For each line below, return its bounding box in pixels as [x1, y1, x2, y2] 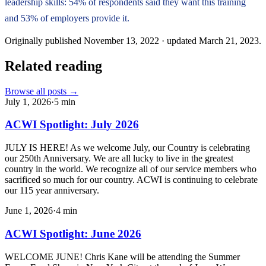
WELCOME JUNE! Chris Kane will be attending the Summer [5, 251, 240, 262]
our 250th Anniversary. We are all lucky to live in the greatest [5, 153, 233, 164]
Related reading [5, 58, 102, 74]
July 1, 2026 [5, 96, 51, 107]
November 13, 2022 [84, 35, 159, 46]
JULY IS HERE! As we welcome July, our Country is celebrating [5, 142, 250, 153]
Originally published [5, 35, 81, 46]
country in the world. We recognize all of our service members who [5, 164, 256, 175]
